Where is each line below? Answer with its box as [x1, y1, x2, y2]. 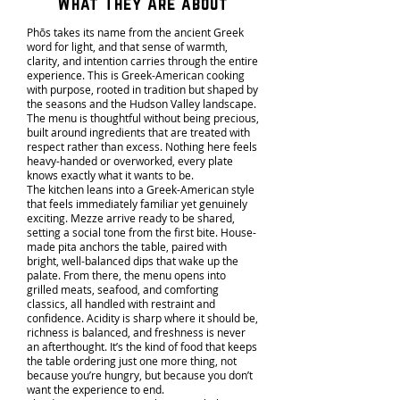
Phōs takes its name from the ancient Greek [27, 25, 244, 39]
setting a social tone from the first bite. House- [27, 225, 256, 239]
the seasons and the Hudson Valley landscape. [27, 96, 256, 111]
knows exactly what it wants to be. [27, 168, 194, 182]
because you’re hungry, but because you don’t [27, 368, 253, 382]
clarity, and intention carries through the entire [27, 54, 258, 68]
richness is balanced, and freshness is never [27, 325, 246, 339]
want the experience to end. [27, 382, 164, 396]
